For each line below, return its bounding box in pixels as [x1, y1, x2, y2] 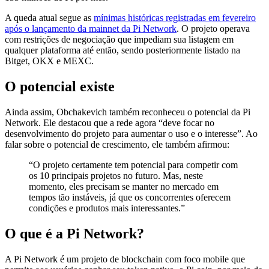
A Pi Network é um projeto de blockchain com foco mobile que [5, 253, 245, 264]
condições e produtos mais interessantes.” [29, 202, 185, 213]
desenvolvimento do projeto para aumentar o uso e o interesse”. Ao [5, 128, 258, 139]
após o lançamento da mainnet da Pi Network [5, 23, 177, 34]
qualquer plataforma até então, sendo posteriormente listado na [5, 44, 240, 55]
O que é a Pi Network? [5, 225, 144, 241]
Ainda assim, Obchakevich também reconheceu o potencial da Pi [5, 106, 250, 117]
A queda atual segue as [5, 12, 94, 23]
